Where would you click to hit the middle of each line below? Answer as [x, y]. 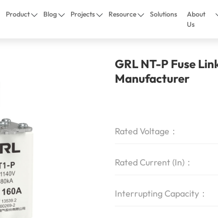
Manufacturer [152, 78]
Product [18, 14]
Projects [83, 14]
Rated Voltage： [146, 131]
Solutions [164, 14]
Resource [123, 14]
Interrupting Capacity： [161, 193]
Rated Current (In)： [154, 162]
